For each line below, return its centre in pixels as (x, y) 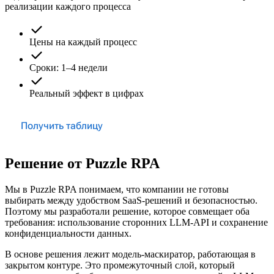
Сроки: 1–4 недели (68, 67)
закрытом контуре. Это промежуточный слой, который (120, 265)
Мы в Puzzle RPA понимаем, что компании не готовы (117, 189)
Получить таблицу (62, 125)
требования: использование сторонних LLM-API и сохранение (136, 222)
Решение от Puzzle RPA (82, 163)
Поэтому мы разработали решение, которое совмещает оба (127, 211)
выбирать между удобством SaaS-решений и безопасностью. (131, 200)
